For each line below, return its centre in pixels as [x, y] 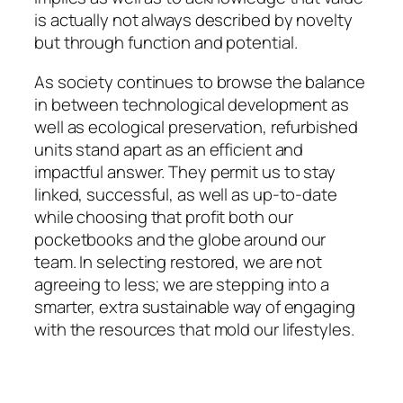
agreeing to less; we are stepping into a [182, 284]
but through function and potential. [166, 43]
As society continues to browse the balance [200, 81]
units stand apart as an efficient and [169, 149]
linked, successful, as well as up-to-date [186, 194]
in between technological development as [192, 104]
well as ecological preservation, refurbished [196, 126]
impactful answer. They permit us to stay [185, 171]
